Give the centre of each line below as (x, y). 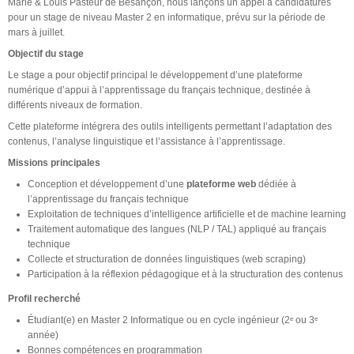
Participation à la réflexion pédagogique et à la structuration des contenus (185, 274)
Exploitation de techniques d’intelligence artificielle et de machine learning (187, 214)
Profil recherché (44, 298)
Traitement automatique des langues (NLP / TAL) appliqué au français (177, 229)
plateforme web (221, 184)
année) (43, 335)
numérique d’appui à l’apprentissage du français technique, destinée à (159, 90)
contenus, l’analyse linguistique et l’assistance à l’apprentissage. (147, 141)
